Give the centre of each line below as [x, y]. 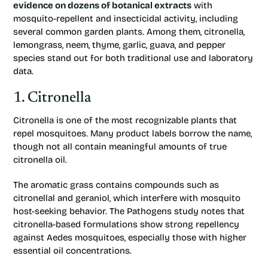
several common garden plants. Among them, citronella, [129, 32]
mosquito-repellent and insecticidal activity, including [126, 19]
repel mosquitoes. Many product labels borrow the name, [133, 133]
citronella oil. [40, 160]
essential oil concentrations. [72, 251]
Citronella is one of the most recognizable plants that [125, 120]
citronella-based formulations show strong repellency [126, 224]
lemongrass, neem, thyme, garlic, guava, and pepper [119, 45]
